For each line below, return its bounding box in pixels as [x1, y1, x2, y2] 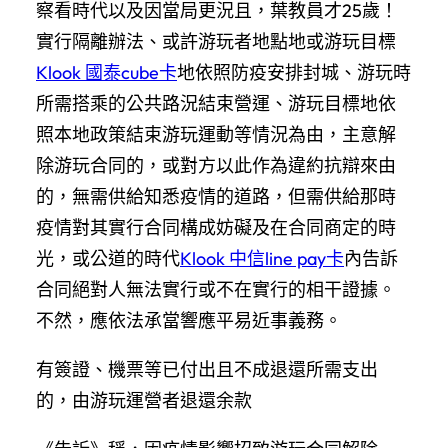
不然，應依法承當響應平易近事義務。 [36, 308, 342, 332]
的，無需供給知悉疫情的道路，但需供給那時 [36, 184, 396, 208]
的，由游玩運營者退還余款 [36, 388, 252, 412]
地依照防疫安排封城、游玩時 [177, 60, 411, 84]
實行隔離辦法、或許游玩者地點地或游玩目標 [36, 29, 396, 53]
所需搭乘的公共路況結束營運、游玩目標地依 [36, 91, 396, 115]
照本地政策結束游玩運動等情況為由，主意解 [36, 122, 396, 146]
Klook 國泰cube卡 [36, 60, 177, 84]
